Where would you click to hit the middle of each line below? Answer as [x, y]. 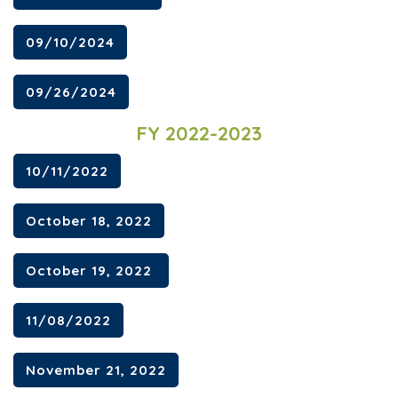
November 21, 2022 [96, 370]
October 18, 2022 [89, 220]
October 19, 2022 [91, 270]
